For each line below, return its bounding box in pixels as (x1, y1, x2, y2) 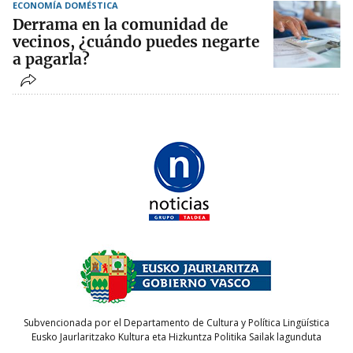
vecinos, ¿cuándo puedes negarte (13, 32, 259, 51)
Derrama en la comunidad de (13, 14, 228, 34)
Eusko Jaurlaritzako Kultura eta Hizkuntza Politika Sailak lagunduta (32, 330, 321, 344)
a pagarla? (13, 49, 90, 69)
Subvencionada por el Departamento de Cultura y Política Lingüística (24, 316, 329, 330)
